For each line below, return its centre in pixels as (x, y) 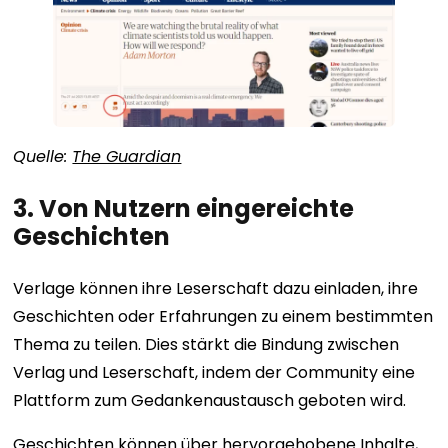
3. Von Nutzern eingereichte (184, 209)
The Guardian (127, 157)
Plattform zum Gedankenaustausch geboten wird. (210, 401)
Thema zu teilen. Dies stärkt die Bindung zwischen (206, 345)
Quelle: (43, 157)
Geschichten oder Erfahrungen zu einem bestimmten (223, 317)
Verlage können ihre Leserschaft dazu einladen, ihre (216, 289)
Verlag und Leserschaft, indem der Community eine (214, 373)
